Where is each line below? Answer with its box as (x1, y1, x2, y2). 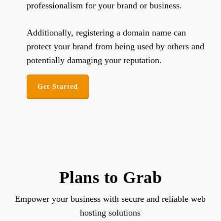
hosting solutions (80, 208, 141, 218)
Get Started (37, 83, 78, 91)
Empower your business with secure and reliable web (15, 194, 206, 204)
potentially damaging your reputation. (26, 55, 162, 66)
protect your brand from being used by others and (26, 41, 204, 52)
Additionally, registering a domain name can (26, 28, 186, 38)
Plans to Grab (59, 168, 162, 187)
